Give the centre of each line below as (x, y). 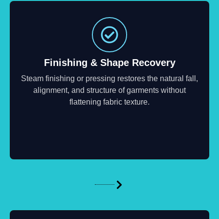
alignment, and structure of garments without (109, 90)
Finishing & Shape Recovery (109, 62)
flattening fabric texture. (109, 102)
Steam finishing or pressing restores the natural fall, (109, 78)
